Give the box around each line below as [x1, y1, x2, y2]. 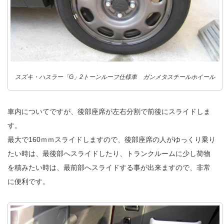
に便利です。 [7, 177, 49, 186]
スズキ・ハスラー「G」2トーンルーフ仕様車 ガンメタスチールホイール [15, 73, 215, 81]
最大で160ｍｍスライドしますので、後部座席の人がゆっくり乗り [7, 135, 215, 144]
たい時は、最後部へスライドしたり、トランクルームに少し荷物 [7, 149, 210, 158]
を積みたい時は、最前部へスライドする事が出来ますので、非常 [7, 163, 210, 172]
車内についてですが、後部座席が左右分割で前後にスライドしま [7, 107, 210, 116]
